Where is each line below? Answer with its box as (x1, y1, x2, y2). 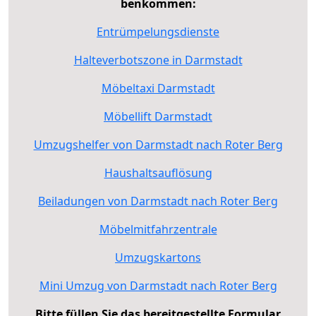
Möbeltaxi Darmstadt (101, 80, 215, 96)
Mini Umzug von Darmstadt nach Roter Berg (39, 277, 277, 293)
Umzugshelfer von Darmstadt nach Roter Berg (33, 136, 283, 152)
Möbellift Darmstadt (104, 108, 212, 124)
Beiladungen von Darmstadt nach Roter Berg (38, 193, 278, 209)
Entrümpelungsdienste (97, 23, 219, 39)
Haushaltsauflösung (104, 164, 212, 181)
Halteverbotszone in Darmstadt (73, 51, 243, 68)
